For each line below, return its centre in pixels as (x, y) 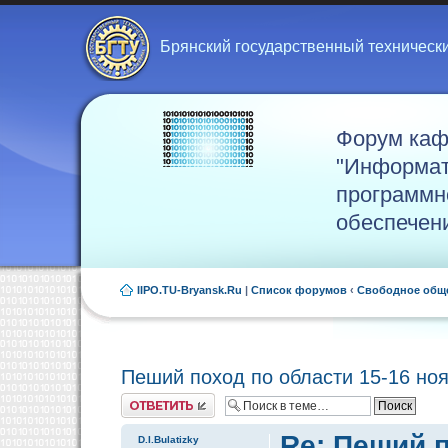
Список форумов (299, 290)
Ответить (145, 399)
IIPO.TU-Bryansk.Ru (189, 290)
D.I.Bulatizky (168, 439)
